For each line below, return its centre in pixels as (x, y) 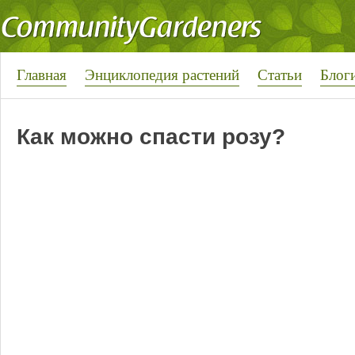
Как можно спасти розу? (151, 137)
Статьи (280, 74)
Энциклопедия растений (162, 74)
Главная (42, 74)
